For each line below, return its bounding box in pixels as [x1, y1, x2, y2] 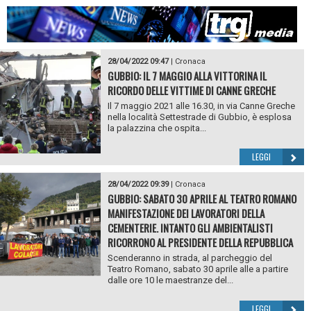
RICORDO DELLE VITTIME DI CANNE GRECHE [107, 83, 276, 99]
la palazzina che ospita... [107, 123, 206, 134]
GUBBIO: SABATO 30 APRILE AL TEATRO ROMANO [107, 191, 296, 207]
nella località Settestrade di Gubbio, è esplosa [107, 112, 292, 123]
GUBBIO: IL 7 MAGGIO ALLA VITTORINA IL [107, 68, 267, 84]
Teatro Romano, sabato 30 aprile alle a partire [107, 264, 288, 275]
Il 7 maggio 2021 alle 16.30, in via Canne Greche [107, 101, 295, 112]
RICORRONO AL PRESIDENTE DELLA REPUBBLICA [107, 235, 293, 251]
